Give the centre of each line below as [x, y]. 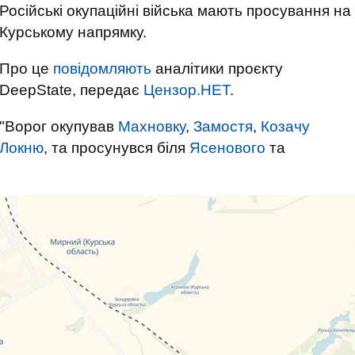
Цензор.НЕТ [187, 90]
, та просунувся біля [116, 148]
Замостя [223, 126]
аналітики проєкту [217, 69]
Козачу [285, 126]
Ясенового [227, 148]
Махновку [152, 126]
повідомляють [102, 69]
